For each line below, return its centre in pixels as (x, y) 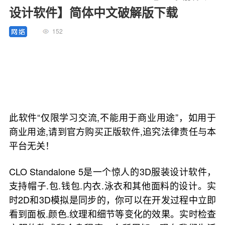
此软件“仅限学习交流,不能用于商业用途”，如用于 (113, 117)
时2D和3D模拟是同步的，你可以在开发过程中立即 (113, 199)
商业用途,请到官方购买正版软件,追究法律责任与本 (113, 131)
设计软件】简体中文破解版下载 (93, 12)
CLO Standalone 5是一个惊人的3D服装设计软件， (113, 171)
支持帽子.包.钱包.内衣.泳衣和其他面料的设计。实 (113, 185)
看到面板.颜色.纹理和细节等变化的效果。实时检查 (113, 213)
